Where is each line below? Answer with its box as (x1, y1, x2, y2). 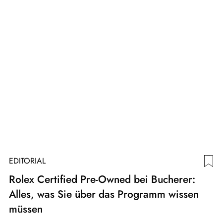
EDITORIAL (9, 155, 46, 166)
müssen (9, 201, 43, 217)
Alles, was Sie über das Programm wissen (9, 186, 199, 202)
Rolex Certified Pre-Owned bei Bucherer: (9, 171, 195, 187)
